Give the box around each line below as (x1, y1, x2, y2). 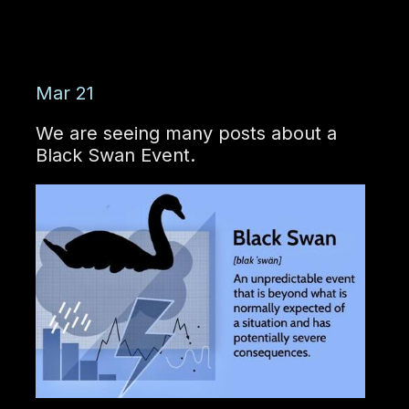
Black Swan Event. (35, 144, 195, 167)
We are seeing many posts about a (35, 122, 337, 145)
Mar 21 (35, 82, 94, 105)
